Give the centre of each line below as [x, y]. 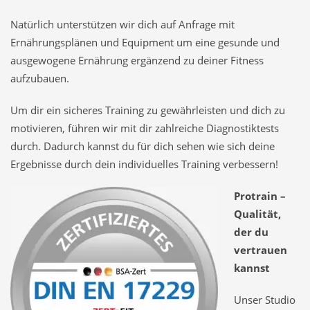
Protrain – [259, 196]
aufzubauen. [40, 78]
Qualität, [257, 214]
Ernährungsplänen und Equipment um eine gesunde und [145, 42]
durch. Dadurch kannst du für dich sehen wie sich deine [143, 146]
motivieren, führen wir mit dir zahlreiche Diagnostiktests [145, 128]
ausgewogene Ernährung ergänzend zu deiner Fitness [137, 60]
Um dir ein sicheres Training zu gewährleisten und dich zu [148, 110]
